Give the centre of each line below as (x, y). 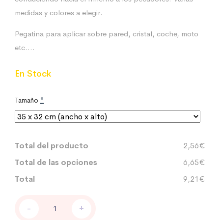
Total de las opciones (56, 163)
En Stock (33, 74)
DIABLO (27, 210)
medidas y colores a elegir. (59, 13)
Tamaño (27, 100)
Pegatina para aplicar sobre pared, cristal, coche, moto (107, 34)
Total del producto (52, 146)
